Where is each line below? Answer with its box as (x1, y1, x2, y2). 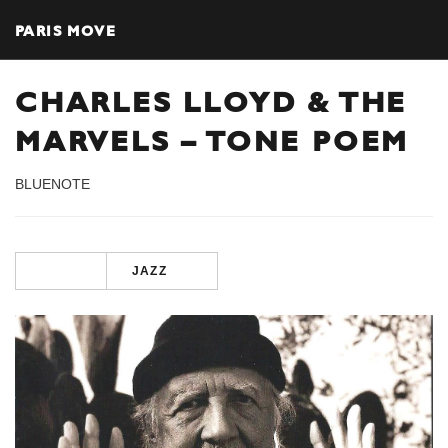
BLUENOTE (15, 175, 90, 192)
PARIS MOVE (15, 21, 116, 38)
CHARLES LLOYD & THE (15, 86, 408, 118)
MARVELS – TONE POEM (15, 125, 410, 157)
